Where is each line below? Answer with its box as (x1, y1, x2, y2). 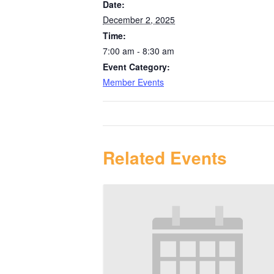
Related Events (103, 144, 227, 170)
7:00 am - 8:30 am (103, 44, 174, 57)
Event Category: (103, 60, 170, 73)
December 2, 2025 (103, 13, 175, 26)
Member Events (103, 75, 164, 88)
